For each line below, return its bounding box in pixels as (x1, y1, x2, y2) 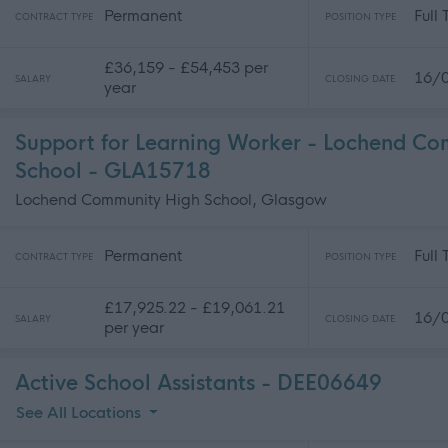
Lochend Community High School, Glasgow (15, 190, 327, 209)
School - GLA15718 (15, 159, 211, 184)
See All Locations (16, 403, 145, 423)
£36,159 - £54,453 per (104, 57, 268, 77)
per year (104, 317, 164, 337)
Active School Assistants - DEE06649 (15, 371, 382, 396)
